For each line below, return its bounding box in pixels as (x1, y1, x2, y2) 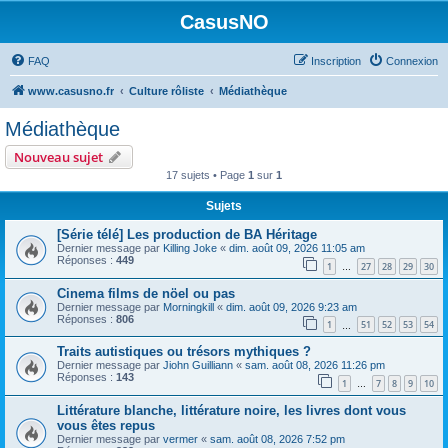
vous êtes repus (57, 417, 155, 433)
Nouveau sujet (14, 148, 103, 166)
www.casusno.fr (28, 85, 114, 97)
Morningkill (163, 300, 214, 313)
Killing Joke (163, 242, 217, 254)
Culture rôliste (129, 85, 204, 97)
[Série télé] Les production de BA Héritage (57, 227, 317, 242)
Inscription (311, 55, 361, 67)
